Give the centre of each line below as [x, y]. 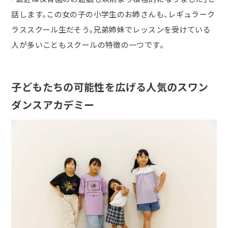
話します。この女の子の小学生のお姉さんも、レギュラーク [113, 14]
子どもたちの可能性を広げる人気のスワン [110, 87]
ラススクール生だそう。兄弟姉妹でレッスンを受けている [111, 30]
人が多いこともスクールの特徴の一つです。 [88, 45]
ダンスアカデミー [53, 105]
